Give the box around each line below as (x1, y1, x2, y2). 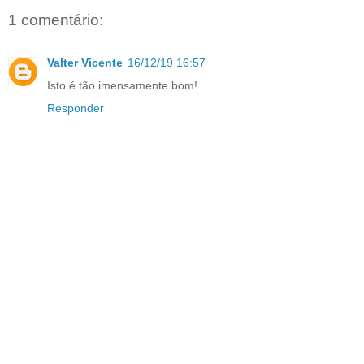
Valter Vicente (47, 55, 123, 69)
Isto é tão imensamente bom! (47, 78, 197, 92)
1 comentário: (8, 11, 103, 29)
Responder (47, 101, 104, 115)
